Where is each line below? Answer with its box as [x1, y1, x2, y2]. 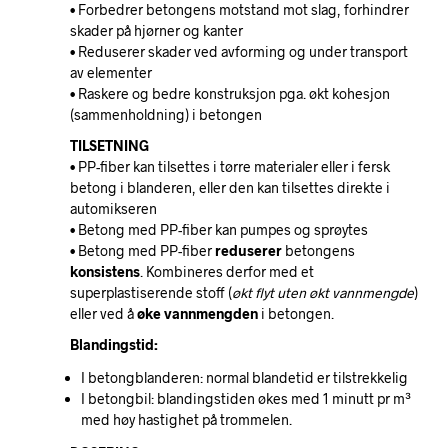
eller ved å [70, 304, 137, 322]
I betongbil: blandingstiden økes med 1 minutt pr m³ [80, 390, 411, 408]
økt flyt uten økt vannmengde [232, 283, 414, 301]
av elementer [70, 63, 152, 81]
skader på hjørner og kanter [70, 21, 243, 39]
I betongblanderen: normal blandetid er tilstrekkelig [80, 369, 408, 387]
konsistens [70, 262, 140, 280]
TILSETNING [70, 136, 149, 154]
